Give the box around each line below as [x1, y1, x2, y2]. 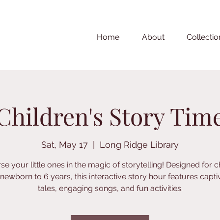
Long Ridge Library [100, 139, 179, 150]
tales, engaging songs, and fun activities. [37, 184, 183, 193]
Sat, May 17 [41, 139, 88, 150]
